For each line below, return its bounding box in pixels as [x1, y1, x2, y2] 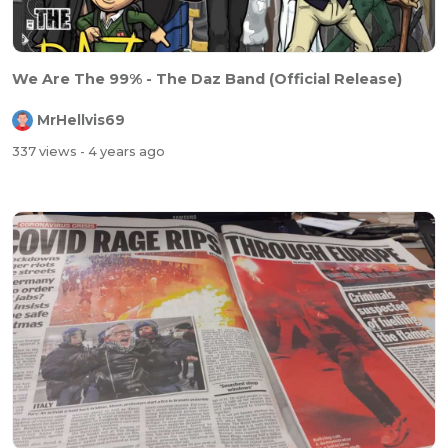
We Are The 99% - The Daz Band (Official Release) [12, 69, 402, 88]
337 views [12, 144, 80, 160]
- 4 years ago [80, 144, 165, 160]
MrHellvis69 [37, 112, 125, 129]
